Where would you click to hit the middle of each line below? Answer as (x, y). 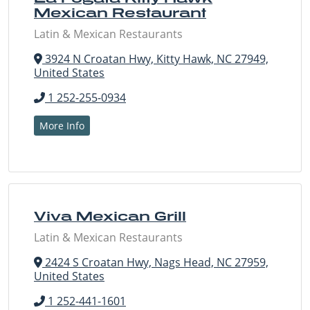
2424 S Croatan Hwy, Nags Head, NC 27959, (155, 263)
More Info (62, 126)
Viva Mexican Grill (110, 216)
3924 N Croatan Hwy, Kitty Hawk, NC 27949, (155, 59)
